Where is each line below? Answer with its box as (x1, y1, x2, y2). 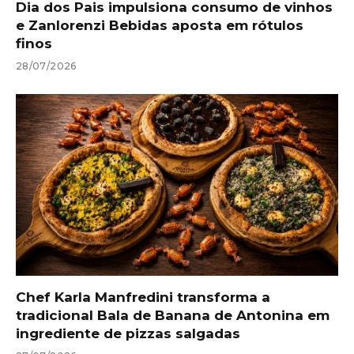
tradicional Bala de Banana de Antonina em (16, 307, 330, 323)
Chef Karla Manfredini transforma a (16, 288, 270, 305)
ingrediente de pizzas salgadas (16, 325, 240, 341)
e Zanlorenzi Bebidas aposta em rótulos (16, 17, 303, 33)
